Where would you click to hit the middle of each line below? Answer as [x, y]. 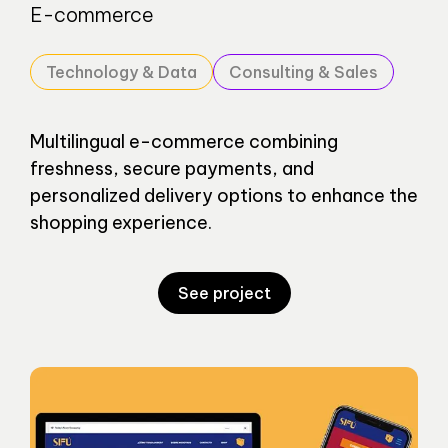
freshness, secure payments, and [172, 169]
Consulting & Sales [303, 72]
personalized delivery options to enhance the [224, 196]
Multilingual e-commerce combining [184, 142]
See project [224, 293]
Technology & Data [121, 72]
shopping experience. [121, 223]
